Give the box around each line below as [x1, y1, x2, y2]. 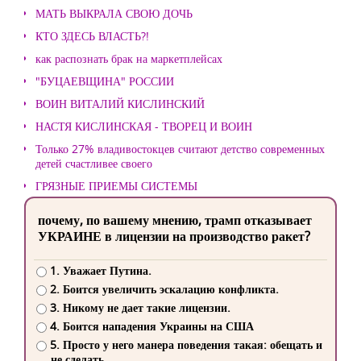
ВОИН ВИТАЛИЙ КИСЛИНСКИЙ [35, 96, 205, 111]
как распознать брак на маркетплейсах [35, 51, 222, 66]
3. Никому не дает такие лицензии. [49, 300, 230, 316]
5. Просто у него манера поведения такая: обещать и [49, 337, 322, 353]
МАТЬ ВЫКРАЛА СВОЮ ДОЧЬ [35, 6, 193, 21]
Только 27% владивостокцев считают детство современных [35, 141, 325, 156]
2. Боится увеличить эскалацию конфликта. [49, 281, 279, 297]
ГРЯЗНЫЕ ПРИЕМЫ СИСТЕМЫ [35, 178, 197, 193]
